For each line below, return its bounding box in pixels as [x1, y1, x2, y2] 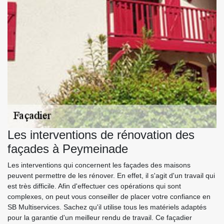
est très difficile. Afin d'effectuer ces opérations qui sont [7, 181, 181, 190]
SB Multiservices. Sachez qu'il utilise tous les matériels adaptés [7, 202, 206, 211]
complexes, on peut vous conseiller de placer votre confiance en [7, 192, 210, 200]
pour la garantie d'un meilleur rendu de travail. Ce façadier [7, 213, 192, 221]
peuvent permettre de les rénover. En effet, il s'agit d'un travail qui [7, 171, 215, 179]
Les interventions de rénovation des [7, 127, 194, 141]
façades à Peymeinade [7, 141, 128, 155]
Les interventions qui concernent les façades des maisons [7, 160, 190, 169]
